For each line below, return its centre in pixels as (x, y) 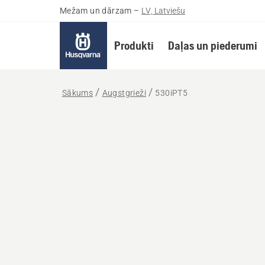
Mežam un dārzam (96, 11)
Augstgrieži (124, 93)
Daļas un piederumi (212, 45)
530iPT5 (172, 93)
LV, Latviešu (164, 11)
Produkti (134, 45)
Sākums (77, 93)
